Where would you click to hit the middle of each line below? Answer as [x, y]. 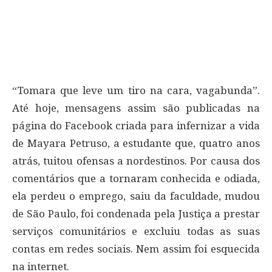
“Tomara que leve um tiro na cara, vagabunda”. [136, 91]
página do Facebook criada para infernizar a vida [136, 126]
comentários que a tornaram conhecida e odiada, [136, 179]
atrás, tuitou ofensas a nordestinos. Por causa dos [136, 161]
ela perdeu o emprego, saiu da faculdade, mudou [136, 196]
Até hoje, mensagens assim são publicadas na [136, 108]
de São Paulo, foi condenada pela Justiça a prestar [136, 214]
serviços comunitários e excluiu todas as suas [136, 232]
